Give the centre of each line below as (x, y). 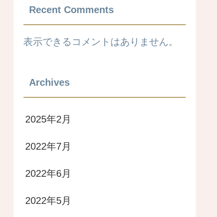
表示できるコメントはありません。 (101, 41)
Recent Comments (71, 9)
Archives (49, 82)
